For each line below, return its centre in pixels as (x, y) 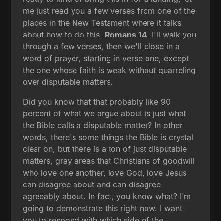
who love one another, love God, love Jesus (105, 172)
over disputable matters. (68, 82)
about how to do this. (64, 34)
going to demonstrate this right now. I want (103, 208)
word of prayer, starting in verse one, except (106, 58)
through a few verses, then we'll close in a (101, 46)
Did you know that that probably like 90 (97, 101)
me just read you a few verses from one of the (109, 11)
